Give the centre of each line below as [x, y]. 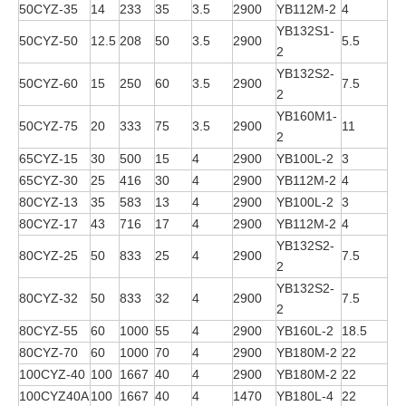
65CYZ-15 [48, 158]
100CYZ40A [54, 396]
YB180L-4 [305, 396]
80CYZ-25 [48, 255]
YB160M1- [307, 116]
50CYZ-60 [48, 83]
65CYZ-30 [48, 180]
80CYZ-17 [48, 223]
